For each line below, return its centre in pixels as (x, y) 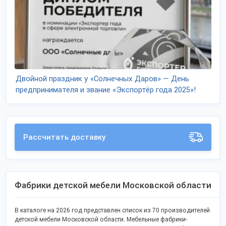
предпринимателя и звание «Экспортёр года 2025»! (106, 90)
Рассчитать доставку (65, 137)
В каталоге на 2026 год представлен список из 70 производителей (112, 210)
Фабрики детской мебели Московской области (113, 185)
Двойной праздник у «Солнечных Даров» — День (102, 79)
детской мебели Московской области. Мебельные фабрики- (101, 219)
